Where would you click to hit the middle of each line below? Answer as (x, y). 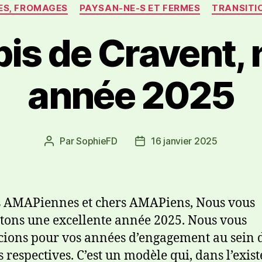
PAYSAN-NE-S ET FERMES (140, 8)
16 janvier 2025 (184, 141)
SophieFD (97, 141)
